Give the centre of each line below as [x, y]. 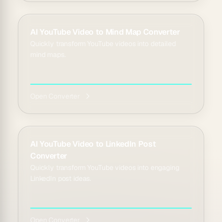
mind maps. [48, 55]
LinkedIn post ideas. [61, 178]
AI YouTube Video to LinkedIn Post [93, 144]
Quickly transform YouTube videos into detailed [103, 44]
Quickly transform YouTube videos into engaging [105, 167]
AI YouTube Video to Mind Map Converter [105, 32]
